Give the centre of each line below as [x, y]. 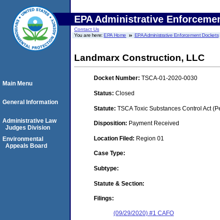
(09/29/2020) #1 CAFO [144, 213]
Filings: [104, 199]
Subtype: [106, 168]
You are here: [89, 35]
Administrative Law [29, 121]
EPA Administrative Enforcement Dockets [177, 35]
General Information [30, 102]
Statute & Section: [119, 183]
